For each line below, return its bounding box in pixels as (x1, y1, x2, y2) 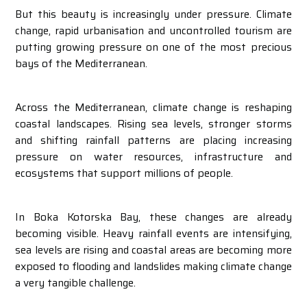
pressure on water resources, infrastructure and (15, 148, 292, 165)
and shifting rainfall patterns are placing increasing (15, 132, 292, 149)
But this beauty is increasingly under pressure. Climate (15, 5, 292, 23)
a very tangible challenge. (15, 274, 136, 291)
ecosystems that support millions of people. (15, 164, 234, 182)
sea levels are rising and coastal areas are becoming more (15, 241, 292, 258)
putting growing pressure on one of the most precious (15, 38, 292, 56)
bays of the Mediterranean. (15, 55, 148, 72)
